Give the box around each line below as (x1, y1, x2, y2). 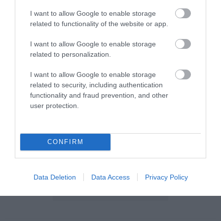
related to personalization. (30, 50, 111, 58)
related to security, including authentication (30, 80, 163, 89)
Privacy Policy (145, 173, 188, 181)
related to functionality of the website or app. (30, 19, 168, 28)
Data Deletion (33, 173, 76, 181)
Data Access (91, 173, 130, 181)
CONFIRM (47, 138, 84, 146)
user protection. (30, 101, 79, 110)
